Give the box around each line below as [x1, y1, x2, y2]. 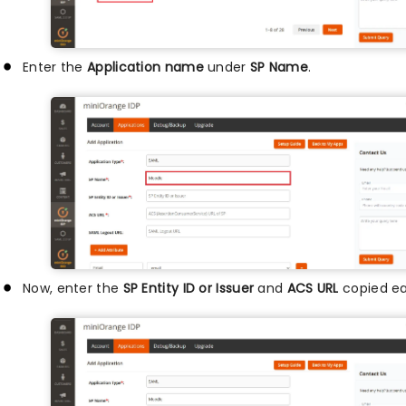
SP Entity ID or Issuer [122, 278, 255, 297]
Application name [87, 58, 204, 77]
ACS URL [286, 278, 339, 297]
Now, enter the [23, 278, 123, 297]
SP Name [249, 58, 309, 77]
